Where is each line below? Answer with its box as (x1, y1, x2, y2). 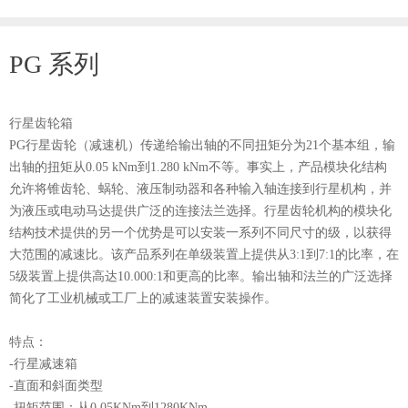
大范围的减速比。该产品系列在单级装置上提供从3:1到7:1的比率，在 (9, 248, 399, 261)
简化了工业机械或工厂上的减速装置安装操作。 (9, 291, 277, 305)
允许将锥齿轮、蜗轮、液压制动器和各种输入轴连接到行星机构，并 (9, 182, 392, 196)
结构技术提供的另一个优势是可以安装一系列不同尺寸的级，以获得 (9, 226, 392, 240)
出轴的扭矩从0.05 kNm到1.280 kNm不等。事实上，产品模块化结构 (9, 160, 387, 174)
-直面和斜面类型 (9, 379, 103, 393)
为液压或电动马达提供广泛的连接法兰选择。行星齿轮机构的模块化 (9, 204, 392, 218)
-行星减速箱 (9, 357, 77, 371)
